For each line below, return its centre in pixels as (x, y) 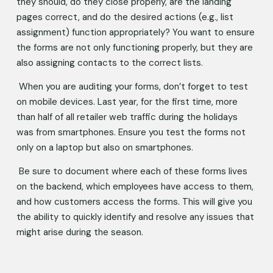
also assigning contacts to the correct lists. (111, 62)
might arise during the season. (82, 232)
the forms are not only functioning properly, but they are (134, 47)
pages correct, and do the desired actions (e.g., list (125, 17)
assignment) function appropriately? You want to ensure (135, 32)
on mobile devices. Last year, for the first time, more (127, 101)
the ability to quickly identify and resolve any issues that (135, 217)
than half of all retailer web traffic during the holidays (127, 117)
